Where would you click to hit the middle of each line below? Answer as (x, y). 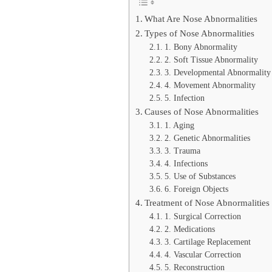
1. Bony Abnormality (201, 47)
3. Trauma (182, 151)
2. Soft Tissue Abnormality (211, 60)
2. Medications (189, 229)
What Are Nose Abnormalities (201, 19)
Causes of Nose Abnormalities (202, 112)
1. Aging (179, 126)
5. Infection (184, 98)
